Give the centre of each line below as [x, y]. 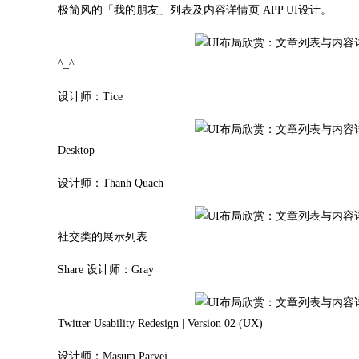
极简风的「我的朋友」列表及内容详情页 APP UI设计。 [195, 10]
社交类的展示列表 [103, 237]
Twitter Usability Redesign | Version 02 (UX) [160, 323]
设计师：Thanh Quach [111, 183]
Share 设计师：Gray [106, 270]
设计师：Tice [90, 97]
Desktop [76, 150]
